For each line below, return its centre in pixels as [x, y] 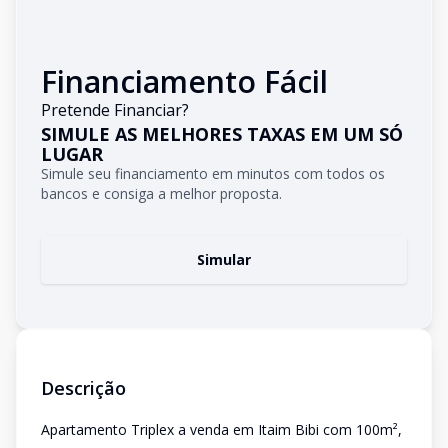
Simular [224, 259]
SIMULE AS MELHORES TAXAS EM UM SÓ [222, 134]
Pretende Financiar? [115, 110]
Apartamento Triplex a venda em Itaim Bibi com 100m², [221, 429]
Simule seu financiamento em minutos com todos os [213, 173]
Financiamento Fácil [184, 81]
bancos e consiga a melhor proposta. [161, 193]
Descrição [83, 388]
